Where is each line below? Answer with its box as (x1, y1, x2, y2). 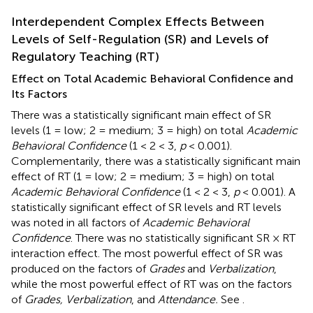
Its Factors (11, 87, 67, 101)
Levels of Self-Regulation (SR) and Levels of (11, 31, 269, 47)
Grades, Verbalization (24, 292, 131, 306)
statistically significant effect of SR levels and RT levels (11, 200, 282, 214)
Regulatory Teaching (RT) (11, 48, 159, 64)
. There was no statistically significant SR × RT (71, 231, 296, 245)
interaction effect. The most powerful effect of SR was (11, 246, 283, 260)
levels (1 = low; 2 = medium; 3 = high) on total (11, 123, 247, 137)
